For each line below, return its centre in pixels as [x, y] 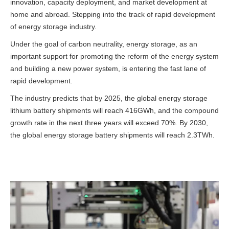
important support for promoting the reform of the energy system [114, 56]
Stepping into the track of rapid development [144, 14]
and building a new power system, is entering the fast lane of [108, 68]
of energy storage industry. [53, 27]
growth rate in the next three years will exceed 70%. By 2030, [109, 123]
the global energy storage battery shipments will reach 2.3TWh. [112, 135]
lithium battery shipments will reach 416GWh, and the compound [114, 110]
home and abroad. [40, 14]
